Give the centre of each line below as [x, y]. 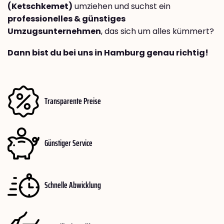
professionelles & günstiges [66, 18]
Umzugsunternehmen [54, 31]
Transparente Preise [73, 101]
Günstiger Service [68, 143]
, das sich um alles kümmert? [157, 31]
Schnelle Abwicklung [73, 185]
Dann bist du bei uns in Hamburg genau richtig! [108, 52]
